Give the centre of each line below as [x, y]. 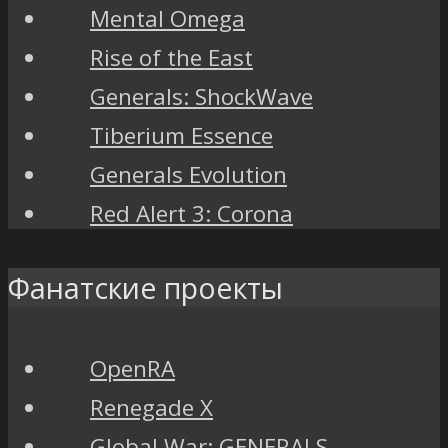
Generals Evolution [188, 175]
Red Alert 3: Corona [191, 214]
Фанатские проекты [145, 287]
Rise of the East [171, 58]
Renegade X [151, 407]
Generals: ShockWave [201, 97]
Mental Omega [167, 19]
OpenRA [132, 368]
